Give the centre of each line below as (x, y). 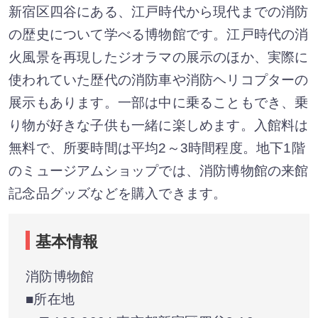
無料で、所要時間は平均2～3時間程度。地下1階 (157, 148)
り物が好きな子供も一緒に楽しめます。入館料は (159, 126)
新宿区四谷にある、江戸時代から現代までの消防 (159, 12)
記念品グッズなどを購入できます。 (118, 194)
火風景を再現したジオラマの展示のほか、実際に (159, 57)
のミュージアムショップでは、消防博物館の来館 (159, 171)
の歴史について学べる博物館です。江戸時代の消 (159, 35)
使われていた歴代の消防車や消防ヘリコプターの (159, 80)
